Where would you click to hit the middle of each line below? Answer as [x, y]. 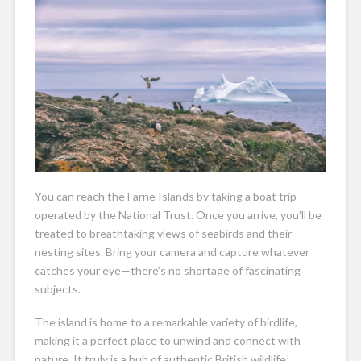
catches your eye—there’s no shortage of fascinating [167, 270]
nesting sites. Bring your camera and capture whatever [172, 251]
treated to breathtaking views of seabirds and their [163, 233]
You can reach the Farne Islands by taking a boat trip [165, 196]
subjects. [57, 288]
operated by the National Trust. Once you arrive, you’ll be [178, 214]
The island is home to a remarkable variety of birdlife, [166, 322]
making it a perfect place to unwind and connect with [167, 340]
